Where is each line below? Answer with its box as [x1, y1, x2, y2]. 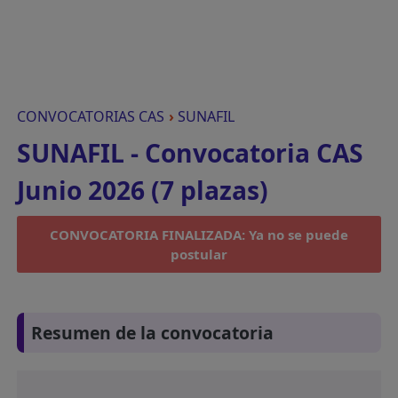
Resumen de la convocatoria [31, 321, 275, 346]
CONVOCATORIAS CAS [17, 107, 165, 126]
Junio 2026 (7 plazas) [17, 173, 269, 207]
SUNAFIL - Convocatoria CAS [17, 136, 364, 170]
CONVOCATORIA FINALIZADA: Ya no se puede [50, 226, 348, 243]
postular [171, 245, 227, 263]
